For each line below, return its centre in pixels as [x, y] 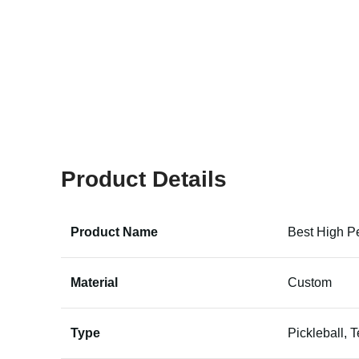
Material [94, 282]
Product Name [114, 232]
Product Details [144, 179]
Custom [310, 282]
